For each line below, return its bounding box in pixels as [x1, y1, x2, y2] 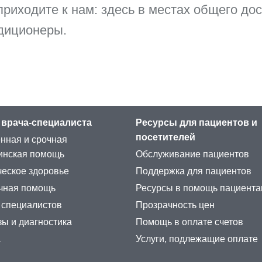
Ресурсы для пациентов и [136, 118, 257, 128]
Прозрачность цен [136, 200, 215, 211]
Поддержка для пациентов [136, 166, 251, 177]
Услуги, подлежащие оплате [136, 234, 258, 244]
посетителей [136, 132, 195, 143]
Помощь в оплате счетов [136, 217, 243, 227]
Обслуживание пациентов [136, 149, 249, 160]
